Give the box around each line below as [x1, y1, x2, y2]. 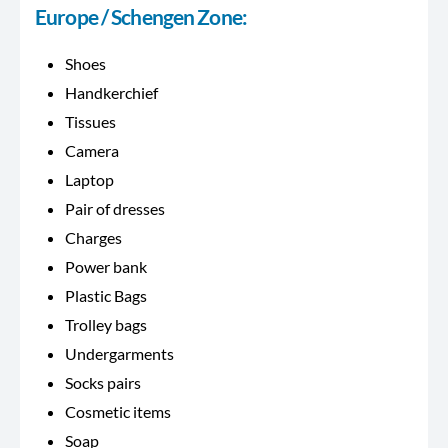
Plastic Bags [65, 286, 147, 306]
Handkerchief [65, 83, 158, 103]
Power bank [65, 257, 147, 277]
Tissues [65, 112, 116, 132]
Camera [65, 141, 119, 161]
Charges [65, 228, 122, 248]
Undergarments [65, 344, 174, 364]
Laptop [65, 170, 114, 190]
